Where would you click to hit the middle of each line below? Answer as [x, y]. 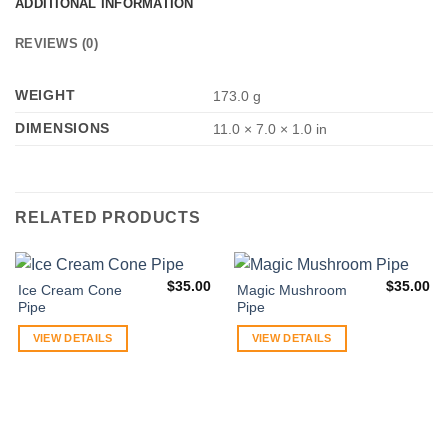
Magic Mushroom [291, 291]
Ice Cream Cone [69, 291]
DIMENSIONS [63, 128]
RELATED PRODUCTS [108, 218]
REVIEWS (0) [56, 44]
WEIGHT [45, 95]
